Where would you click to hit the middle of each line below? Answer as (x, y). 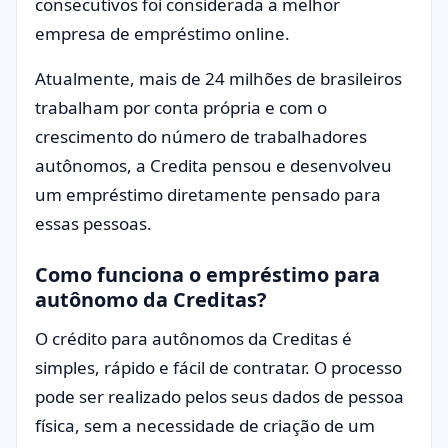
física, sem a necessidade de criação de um (205, 425)
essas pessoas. (95, 223)
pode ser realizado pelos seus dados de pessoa (219, 396)
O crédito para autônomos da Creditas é (193, 338)
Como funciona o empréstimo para (207, 274)
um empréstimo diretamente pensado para (208, 194)
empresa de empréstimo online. (164, 33)
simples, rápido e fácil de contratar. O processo (218, 367)
